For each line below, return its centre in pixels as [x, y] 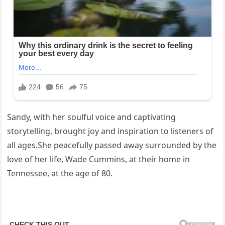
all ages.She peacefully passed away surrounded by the [112, 145]
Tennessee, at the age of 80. [60, 173]
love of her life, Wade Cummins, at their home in [99, 159]
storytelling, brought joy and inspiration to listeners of [110, 131]
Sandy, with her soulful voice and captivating [92, 117]
